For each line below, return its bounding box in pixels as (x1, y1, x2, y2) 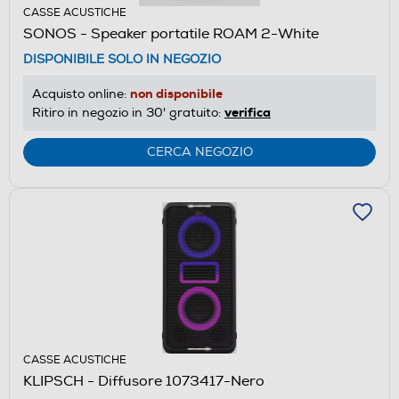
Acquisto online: (32, 85, 130, 102)
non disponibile (130, 85, 223, 102)
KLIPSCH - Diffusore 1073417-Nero (23, 371, 265, 390)
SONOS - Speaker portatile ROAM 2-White (23, 24, 319, 43)
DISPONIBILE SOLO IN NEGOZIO (23, 51, 221, 67)
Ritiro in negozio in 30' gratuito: (32, 104, 224, 120)
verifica (224, 103, 271, 120)
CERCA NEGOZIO (146, 143, 253, 159)
